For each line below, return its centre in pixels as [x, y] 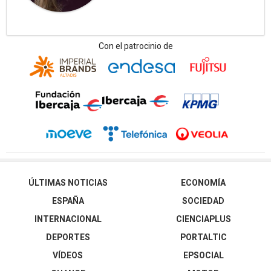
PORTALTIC [203, 237]
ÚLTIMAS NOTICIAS [68, 183]
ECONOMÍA [203, 183]
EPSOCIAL [203, 255]
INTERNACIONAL [68, 219]
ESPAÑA [68, 201]
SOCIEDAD [203, 201]
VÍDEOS [68, 255]
